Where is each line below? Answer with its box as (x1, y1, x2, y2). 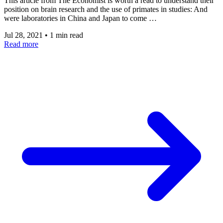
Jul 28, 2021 (4, 30, 45, 39)
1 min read (50, 30, 83, 39)
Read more (4, 39, 38, 48)
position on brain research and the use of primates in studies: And (4, 4, 208, 13)
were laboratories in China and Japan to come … (4, 13, 157, 22)
